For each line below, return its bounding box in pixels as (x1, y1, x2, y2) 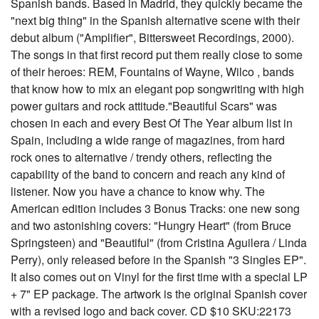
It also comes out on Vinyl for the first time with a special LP (11, 268, 308, 285)
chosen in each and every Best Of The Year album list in (11, 115, 293, 131)
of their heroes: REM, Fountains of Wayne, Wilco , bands (11, 63, 294, 80)
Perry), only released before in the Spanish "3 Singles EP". (11, 251, 306, 268)
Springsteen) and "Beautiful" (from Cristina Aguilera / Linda (11, 234, 307, 251)
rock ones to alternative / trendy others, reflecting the (11, 149, 272, 165)
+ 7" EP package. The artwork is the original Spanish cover (11, 286, 307, 302)
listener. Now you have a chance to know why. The (11, 183, 265, 199)
